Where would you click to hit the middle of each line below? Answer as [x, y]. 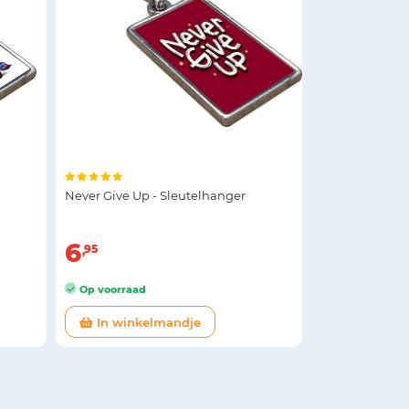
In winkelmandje [147, 322]
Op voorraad [111, 289]
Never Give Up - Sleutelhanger [155, 195]
